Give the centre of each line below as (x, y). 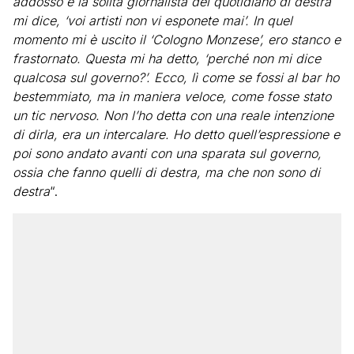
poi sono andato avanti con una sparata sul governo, (167, 153)
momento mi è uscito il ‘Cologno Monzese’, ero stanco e (177, 40)
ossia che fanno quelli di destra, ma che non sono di (166, 172)
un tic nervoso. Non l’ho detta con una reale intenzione (173, 115)
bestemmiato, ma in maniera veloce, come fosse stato (172, 96)
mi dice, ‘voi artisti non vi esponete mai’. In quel (153, 21)
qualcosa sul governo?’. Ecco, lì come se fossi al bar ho (176, 77)
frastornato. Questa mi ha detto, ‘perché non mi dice (167, 58)
